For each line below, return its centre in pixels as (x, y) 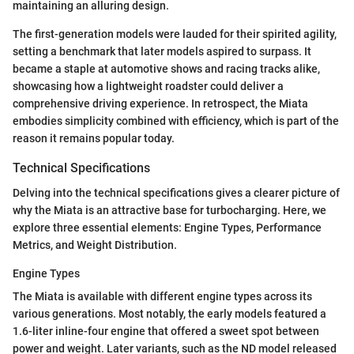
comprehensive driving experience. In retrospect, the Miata (160, 104)
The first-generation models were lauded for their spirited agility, (175, 34)
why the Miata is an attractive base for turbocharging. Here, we (169, 211)
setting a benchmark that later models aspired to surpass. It (162, 52)
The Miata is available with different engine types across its (162, 297)
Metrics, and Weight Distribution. (95, 245)
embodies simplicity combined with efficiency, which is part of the (176, 121)
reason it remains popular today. (94, 139)
